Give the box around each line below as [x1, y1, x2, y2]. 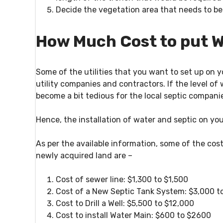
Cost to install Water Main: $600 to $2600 [56, 211, 211, 221]
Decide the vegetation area [56, 5, 160, 15]
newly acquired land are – [36, 151, 134, 161]
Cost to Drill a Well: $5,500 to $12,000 [56, 199, 194, 209]
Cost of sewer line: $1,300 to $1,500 [56, 175, 188, 185]
